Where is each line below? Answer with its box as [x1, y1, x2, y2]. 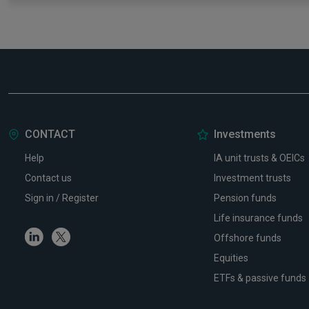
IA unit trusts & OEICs [213, 152, 305, 163]
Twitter [70, 228, 101, 239]
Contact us [25, 172, 72, 183]
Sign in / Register [25, 192, 99, 203]
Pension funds [213, 192, 277, 203]
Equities [213, 252, 248, 263]
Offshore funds [213, 232, 281, 243]
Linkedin [43, 228, 79, 239]
